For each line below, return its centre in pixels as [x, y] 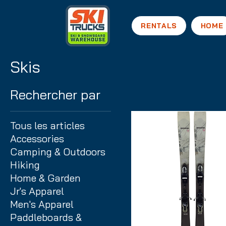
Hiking [25, 165]
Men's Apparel [42, 204]
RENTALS [159, 26]
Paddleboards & [46, 217]
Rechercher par [55, 95]
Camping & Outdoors [58, 152]
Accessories [37, 138]
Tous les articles [47, 125]
